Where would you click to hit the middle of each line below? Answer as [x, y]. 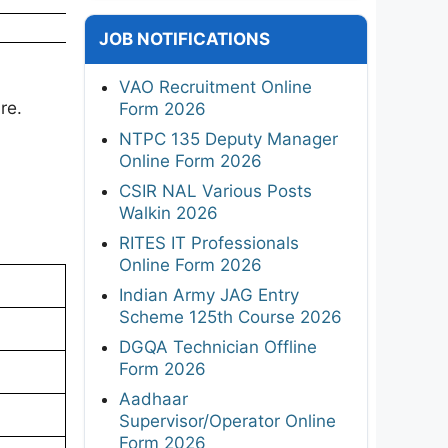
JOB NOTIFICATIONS [184, 38]
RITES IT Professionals [209, 242]
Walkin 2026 [168, 212]
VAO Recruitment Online [215, 86]
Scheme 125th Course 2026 [230, 316]
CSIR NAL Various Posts [215, 190]
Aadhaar [153, 398]
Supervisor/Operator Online [227, 420]
